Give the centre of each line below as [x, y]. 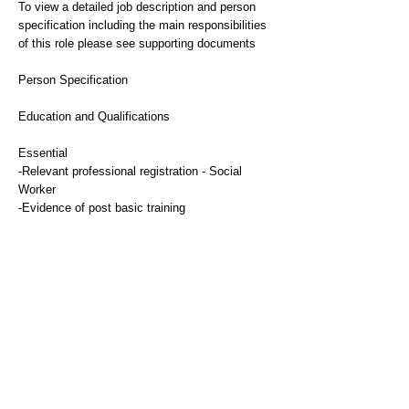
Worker [37, 189]
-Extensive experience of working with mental [138, 317]
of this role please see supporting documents [137, 43]
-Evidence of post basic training [102, 208]
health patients [57, 336]
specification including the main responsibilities [142, 25]
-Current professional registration [104, 226]
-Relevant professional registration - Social [130, 171]
